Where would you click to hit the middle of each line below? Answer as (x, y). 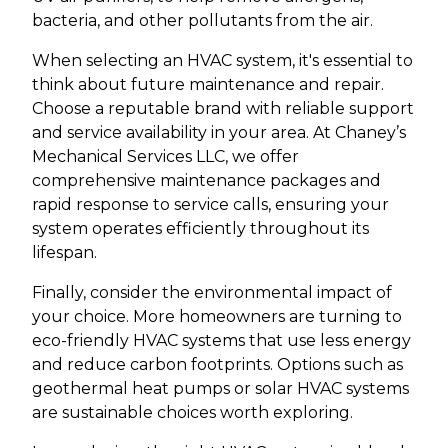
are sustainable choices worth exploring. (192, 413)
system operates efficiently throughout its (200, 229)
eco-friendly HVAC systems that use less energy (221, 341)
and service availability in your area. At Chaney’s (219, 133)
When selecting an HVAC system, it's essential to (222, 61)
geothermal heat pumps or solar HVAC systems (220, 389)
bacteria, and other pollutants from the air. (202, 21)
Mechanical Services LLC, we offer (165, 157)
